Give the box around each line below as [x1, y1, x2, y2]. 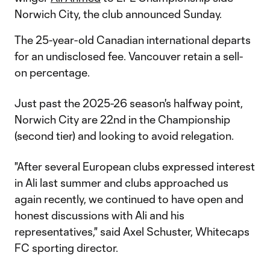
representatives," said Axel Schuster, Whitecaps [14, 225, 250, 238]
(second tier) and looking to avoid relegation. [14, 129, 234, 142]
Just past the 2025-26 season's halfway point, [14, 96, 243, 110]
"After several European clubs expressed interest [14, 160, 255, 173]
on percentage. [14, 66, 90, 79]
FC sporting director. [14, 241, 118, 254]
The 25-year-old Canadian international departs [14, 33, 251, 46]
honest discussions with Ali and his [14, 209, 184, 222]
